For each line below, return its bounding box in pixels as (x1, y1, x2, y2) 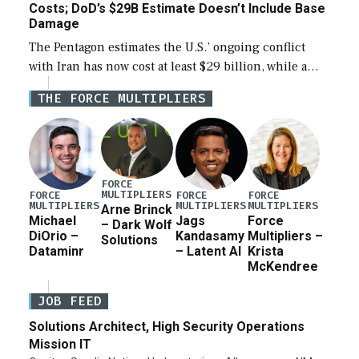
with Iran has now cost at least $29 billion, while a (29, 58, 307, 75)
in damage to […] (29, 97, 123, 114)
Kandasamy (175, 228, 245, 244)
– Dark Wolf (101, 217, 172, 233)
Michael (29, 213, 76, 229)
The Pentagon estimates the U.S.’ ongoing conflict (29, 39, 305, 56)
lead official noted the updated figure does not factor (29, 78, 322, 95)
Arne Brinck (101, 202, 172, 218)
